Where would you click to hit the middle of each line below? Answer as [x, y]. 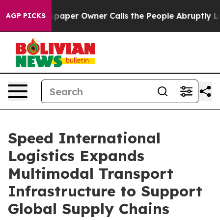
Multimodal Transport [91, 173]
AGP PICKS [26, 16]
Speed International [84, 138]
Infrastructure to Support [105, 191]
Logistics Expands [76, 156]
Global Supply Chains [89, 209]
